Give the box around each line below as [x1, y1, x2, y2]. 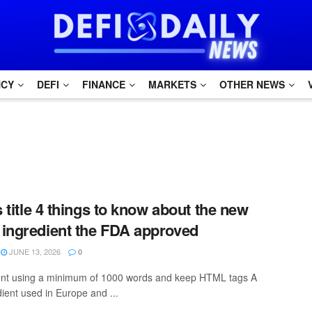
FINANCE [82, 77, 125, 91]
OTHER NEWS [219, 77, 285, 91]
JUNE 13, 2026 [7, 246, 61, 257]
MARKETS [148, 77, 196, 91]
